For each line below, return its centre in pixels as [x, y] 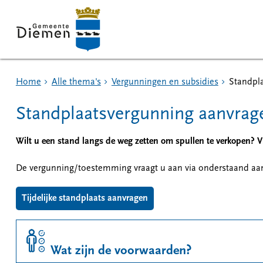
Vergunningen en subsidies [165, 82]
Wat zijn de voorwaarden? [121, 251]
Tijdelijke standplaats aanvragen [85, 198]
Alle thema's [76, 82]
